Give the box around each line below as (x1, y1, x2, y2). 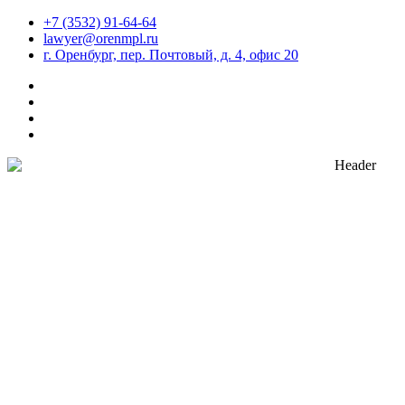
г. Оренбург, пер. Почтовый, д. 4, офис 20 (43, 47, 298, 62)
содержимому (6, 46, 91, 61)
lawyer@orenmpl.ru (43, 31, 158, 46)
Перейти (6, 14, 60, 29)
